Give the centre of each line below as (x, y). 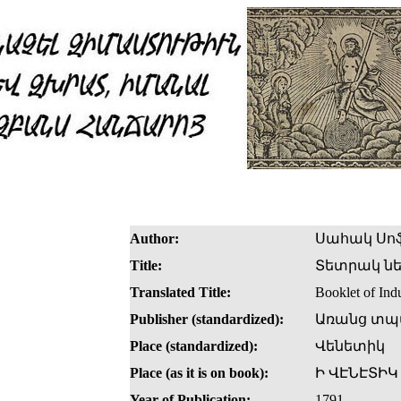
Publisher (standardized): (207, 320)
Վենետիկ (350, 346)
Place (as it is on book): (199, 373)
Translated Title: (180, 293)
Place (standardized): (194, 346)
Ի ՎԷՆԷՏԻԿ (357, 373)
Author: (154, 239)
